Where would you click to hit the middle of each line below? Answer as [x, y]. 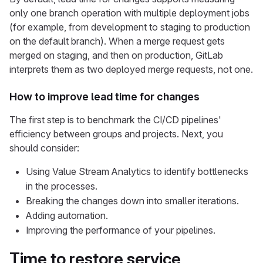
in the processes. [62, 186]
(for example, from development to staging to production [130, 27]
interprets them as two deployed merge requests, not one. [131, 69]
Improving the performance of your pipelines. [121, 230]
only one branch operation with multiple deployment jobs [129, 13]
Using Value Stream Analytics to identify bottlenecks [137, 171]
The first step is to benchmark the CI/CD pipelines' [115, 120]
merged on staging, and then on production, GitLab [116, 55]
